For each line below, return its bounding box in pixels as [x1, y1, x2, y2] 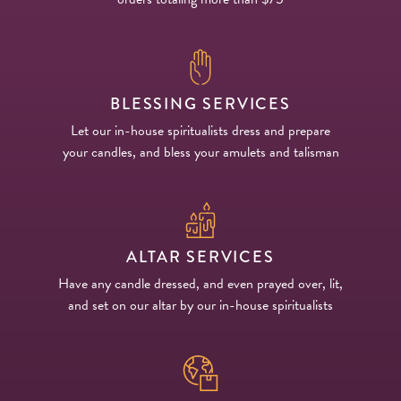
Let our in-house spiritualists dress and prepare [71, 119, 330, 141]
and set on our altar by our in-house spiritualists [68, 294, 333, 316]
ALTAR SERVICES [126, 244, 275, 269]
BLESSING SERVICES [110, 91, 291, 115]
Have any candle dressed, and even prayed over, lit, [58, 272, 343, 294]
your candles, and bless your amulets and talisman [62, 141, 339, 163]
